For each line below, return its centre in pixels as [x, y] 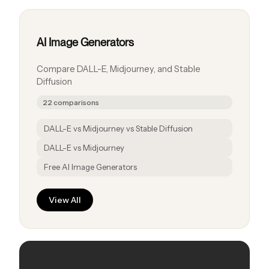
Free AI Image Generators [90, 167]
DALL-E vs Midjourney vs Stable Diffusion [118, 129]
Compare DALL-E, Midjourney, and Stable [119, 69]
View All [65, 200]
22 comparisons [71, 103]
